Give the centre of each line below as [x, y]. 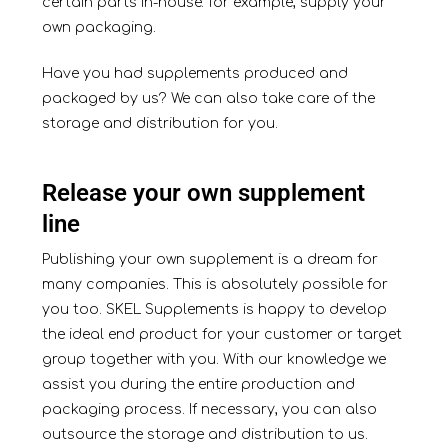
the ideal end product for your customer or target [221, 335]
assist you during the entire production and [198, 385]
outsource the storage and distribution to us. [204, 435]
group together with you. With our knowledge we [213, 360]
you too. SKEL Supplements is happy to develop [214, 310]
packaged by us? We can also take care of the [208, 99]
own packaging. [98, 28]
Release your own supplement [203, 193]
